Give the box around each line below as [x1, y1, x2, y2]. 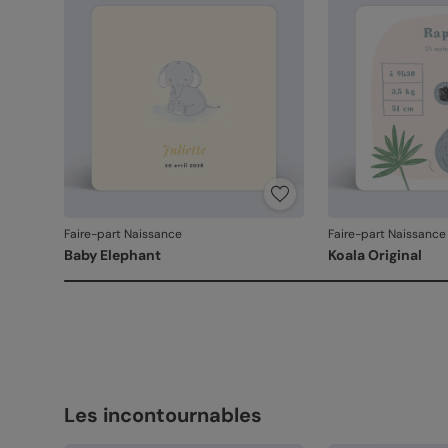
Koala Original [327, 246, 422, 264]
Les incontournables [63, 402, 262, 428]
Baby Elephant [63, 246, 161, 264]
